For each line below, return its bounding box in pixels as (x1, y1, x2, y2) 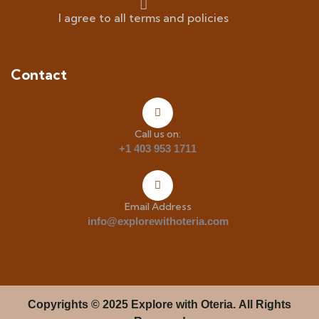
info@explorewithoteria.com (87, 214, 229, 227)
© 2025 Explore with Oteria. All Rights (91, 298, 291, 310)
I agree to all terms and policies (58, 10, 229, 25)
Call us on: (135, 127, 181, 140)
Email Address (124, 199, 192, 213)
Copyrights (28, 298, 91, 310)
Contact (11, 65, 67, 83)
